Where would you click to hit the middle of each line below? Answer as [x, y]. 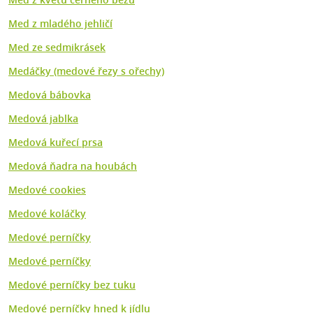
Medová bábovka [50, 95]
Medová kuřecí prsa [56, 143]
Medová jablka [43, 119]
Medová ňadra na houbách [73, 166]
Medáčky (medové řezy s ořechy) [86, 71]
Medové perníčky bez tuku [72, 285]
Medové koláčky [47, 214]
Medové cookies [47, 190]
